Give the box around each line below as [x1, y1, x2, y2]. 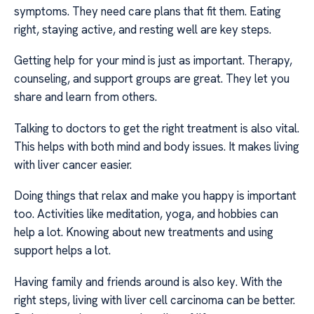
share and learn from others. [14, 89, 157, 105]
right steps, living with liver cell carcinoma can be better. [14, 292, 295, 308]
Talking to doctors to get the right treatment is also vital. [14, 120, 299, 136]
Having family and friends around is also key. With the [14, 273, 282, 289]
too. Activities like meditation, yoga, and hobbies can [14, 206, 278, 222]
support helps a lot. [14, 243, 111, 259]
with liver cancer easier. [14, 156, 132, 172]
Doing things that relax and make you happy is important [14, 188, 296, 204]
